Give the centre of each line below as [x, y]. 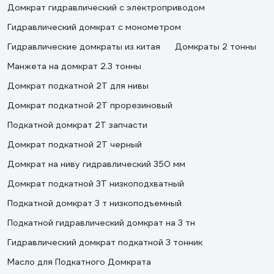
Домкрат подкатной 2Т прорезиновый [90, 105]
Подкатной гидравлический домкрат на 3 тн [101, 223]
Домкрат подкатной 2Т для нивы [78, 86]
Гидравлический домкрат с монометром [94, 27]
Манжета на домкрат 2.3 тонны [74, 66]
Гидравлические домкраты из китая [84, 46]
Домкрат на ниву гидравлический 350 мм [96, 164]
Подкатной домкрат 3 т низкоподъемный [94, 203]
